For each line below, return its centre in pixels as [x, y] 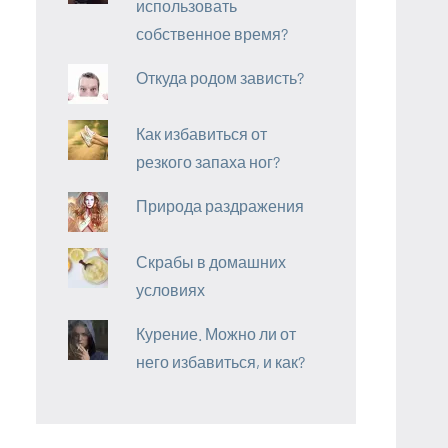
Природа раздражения [220, 205]
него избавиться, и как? [221, 361]
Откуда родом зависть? [220, 77]
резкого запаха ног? [208, 161]
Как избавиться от [202, 133]
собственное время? [212, 33]
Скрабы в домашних [211, 261]
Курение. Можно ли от [216, 333]
